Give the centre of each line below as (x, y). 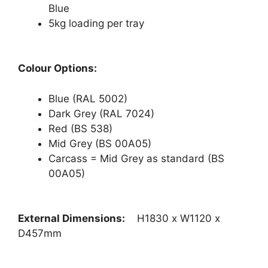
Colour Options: (57, 68)
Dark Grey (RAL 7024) (101, 113)
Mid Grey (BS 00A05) (100, 143)
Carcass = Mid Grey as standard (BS (136, 158)
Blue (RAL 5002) (88, 98)
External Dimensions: (77, 218)
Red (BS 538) (80, 128)
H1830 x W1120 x (179, 218)
